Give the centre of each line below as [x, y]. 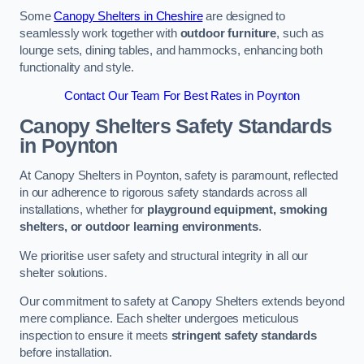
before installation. [66, 353]
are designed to [244, 16]
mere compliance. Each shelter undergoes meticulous [159, 319]
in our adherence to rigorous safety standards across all [163, 193]
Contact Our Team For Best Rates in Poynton [182, 96]
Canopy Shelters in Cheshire [128, 16]
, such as [300, 33]
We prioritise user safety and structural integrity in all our [164, 256]
